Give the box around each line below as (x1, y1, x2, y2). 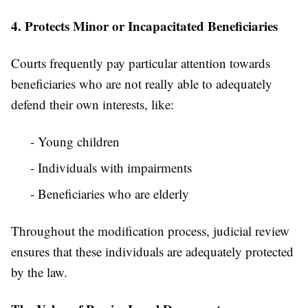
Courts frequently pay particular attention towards (11, 54, 270, 72)
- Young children (30, 133, 120, 151)
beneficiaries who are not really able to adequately (11, 75, 272, 93)
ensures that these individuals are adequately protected (11, 243, 294, 261)
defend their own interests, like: (11, 96, 174, 113)
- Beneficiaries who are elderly (30, 185, 189, 203)
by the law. (11, 263, 67, 281)
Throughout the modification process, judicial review (11, 222, 289, 240)
